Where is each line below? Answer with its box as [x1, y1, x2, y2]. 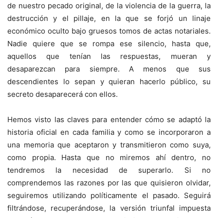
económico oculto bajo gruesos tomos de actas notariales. [7, 26, 211, 36]
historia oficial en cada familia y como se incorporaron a [7, 127, 211, 137]
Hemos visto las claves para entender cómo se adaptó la [7, 115, 211, 125]
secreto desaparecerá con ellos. [7, 90, 118, 99]
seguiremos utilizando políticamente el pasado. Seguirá [7, 191, 211, 200]
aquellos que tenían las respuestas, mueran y [7, 52, 211, 61]
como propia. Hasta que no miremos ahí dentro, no [7, 153, 211, 163]
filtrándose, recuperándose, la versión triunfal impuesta [7, 203, 211, 213]
